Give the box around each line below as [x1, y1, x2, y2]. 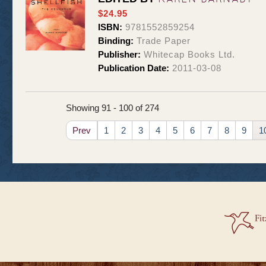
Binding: [98, 36, 134, 46]
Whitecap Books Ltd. [141, 49, 235, 60]
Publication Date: [98, 63, 169, 74]
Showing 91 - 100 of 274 [66, 103, 159, 113]
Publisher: [98, 49, 141, 60]
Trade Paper [134, 36, 191, 46]
